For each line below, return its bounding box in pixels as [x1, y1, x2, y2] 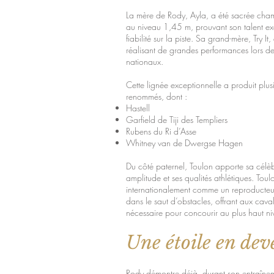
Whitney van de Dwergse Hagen [126, 137, 243, 149]
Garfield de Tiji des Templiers [126, 114, 228, 125]
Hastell [126, 102, 150, 114]
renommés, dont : [126, 91, 187, 102]
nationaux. [126, 56, 163, 67]
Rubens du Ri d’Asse [126, 125, 196, 137]
